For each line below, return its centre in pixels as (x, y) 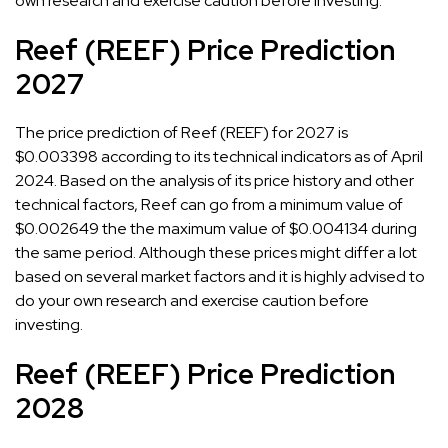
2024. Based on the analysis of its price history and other (214, 180)
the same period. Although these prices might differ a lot (216, 252)
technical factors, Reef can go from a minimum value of (209, 204)
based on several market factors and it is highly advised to (220, 276)
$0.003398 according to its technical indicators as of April (219, 156)
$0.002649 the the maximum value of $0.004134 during (216, 228)
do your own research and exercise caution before (192, 300)
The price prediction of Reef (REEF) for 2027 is (181, 132)
